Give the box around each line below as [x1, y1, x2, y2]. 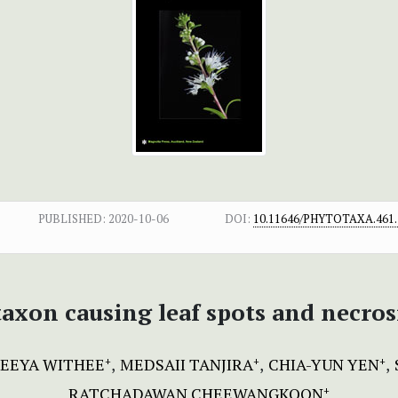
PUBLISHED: [38, 210, 107, 227]
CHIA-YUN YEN [268, 353, 379, 375]
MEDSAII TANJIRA [120, 353, 253, 375]
